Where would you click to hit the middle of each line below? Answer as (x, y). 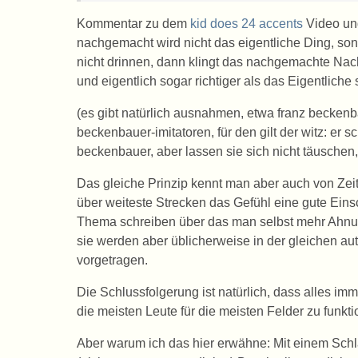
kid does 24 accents (247, 24)
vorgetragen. (112, 260)
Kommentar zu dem (133, 24)
